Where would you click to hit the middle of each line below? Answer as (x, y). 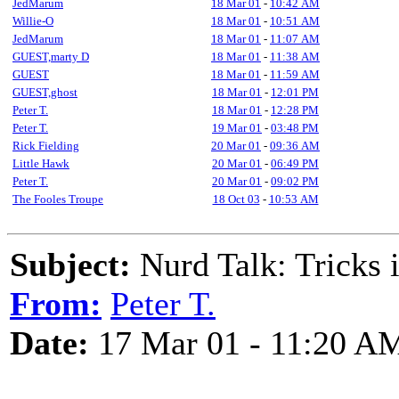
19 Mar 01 (237, 128)
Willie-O (33, 21)
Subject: (70, 265)
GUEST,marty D (51, 57)
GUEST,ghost (45, 92)
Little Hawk (41, 163)
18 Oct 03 (236, 199)
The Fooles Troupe (58, 199)
